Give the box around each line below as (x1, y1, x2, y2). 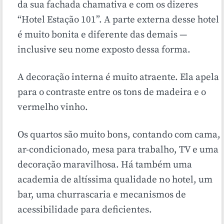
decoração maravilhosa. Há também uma (17, 159, 192, 171)
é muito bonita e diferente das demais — (17, 29, 187, 41)
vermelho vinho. (17, 101, 88, 113)
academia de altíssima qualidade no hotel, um (17, 174, 212, 186)
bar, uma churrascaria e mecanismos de (17, 189, 186, 201)
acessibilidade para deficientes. (17, 204, 152, 216)
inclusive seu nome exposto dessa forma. (17, 44, 190, 56)
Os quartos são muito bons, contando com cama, (17, 129, 220, 141)
